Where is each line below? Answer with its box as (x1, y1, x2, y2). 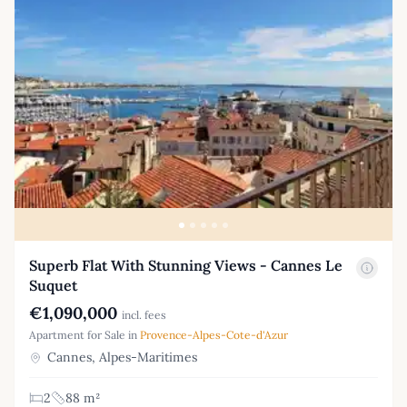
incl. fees (122, 307, 166, 322)
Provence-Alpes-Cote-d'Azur (140, 327, 288, 342)
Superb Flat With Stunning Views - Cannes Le (29, 255, 342, 274)
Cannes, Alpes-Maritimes (44, 348, 197, 365)
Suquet (29, 275, 77, 294)
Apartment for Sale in (29, 327, 140, 342)
